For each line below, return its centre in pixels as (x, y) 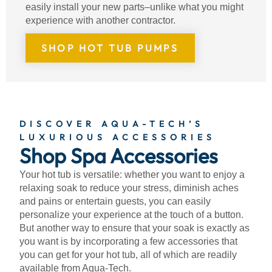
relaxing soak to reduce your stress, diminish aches (129, 188)
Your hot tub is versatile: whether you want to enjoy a (132, 175)
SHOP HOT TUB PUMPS (110, 48)
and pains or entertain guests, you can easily (115, 201)
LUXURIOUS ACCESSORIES (117, 137)
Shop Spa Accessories (119, 156)
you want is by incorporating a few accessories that (128, 241)
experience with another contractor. (100, 20)
